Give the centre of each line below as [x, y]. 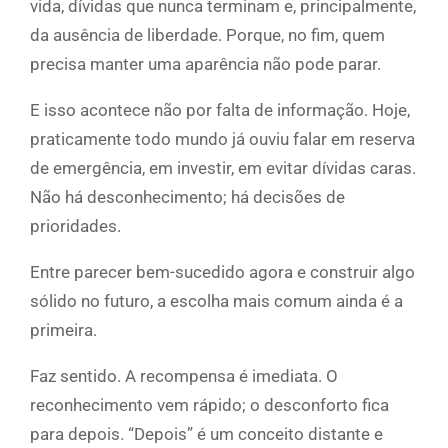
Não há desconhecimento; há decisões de [187, 196]
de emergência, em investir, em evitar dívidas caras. [223, 167]
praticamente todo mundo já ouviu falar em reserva [222, 138]
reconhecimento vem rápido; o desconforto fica [209, 404]
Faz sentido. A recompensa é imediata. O [184, 375]
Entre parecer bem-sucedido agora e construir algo [222, 271]
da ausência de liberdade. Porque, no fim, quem [207, 34]
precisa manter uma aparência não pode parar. [205, 63]
